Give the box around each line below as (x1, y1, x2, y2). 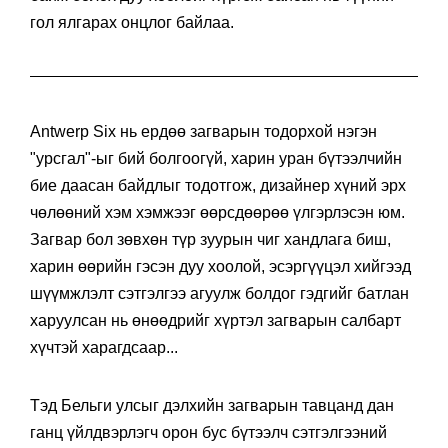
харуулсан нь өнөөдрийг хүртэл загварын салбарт (30, 311, 401, 329)
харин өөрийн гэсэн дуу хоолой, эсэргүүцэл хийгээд (30, 257, 411, 275)
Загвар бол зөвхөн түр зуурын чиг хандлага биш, (30, 230, 391, 248)
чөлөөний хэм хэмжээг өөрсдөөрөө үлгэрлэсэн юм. (30, 203, 405, 221)
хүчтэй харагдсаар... (30, 338, 178, 356)
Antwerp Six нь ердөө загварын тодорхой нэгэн (30, 122, 377, 140)
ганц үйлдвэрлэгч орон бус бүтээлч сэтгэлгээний (30, 423, 387, 441)
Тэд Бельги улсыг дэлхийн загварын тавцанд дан (30, 396, 394, 414)
